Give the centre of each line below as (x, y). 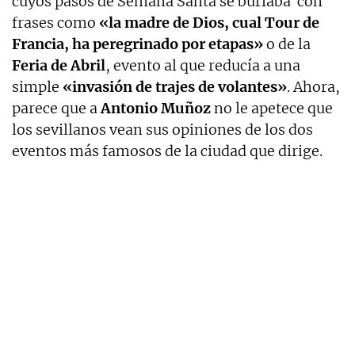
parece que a (56, 109)
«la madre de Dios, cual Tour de (209, 23)
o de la (287, 44)
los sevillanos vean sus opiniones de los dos (162, 130)
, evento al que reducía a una (203, 66)
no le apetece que (272, 109)
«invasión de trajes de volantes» (175, 87)
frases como (55, 23)
